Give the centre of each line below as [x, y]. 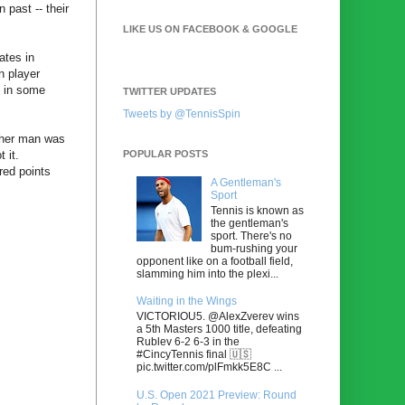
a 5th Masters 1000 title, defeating [219, 329]
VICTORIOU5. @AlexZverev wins [218, 316]
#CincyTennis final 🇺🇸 [194, 354]
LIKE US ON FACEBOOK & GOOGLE [210, 28]
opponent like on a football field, [215, 261]
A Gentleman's [245, 183]
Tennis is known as [257, 210]
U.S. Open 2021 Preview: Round [217, 395]
